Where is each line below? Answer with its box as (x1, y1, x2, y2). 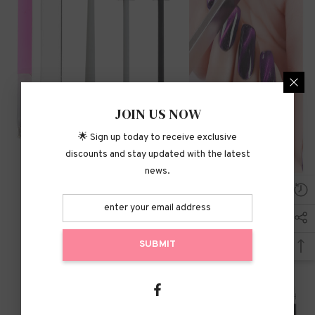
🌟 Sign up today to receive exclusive (78, 131, 237, 143)
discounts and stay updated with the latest (65, 148, 250, 160)
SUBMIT (139, 238, 176, 250)
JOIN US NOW (114, 103, 201, 124)
